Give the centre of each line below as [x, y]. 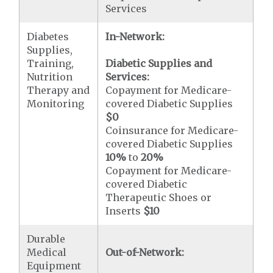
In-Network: [135, 37]
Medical [47, 252]
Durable [46, 239]
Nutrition [50, 77]
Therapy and [58, 90]
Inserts [125, 211]
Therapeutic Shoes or [159, 197]
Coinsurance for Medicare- [172, 130]
